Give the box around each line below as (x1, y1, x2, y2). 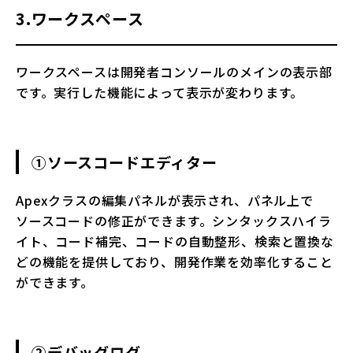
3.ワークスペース (16, 7, 144, 31)
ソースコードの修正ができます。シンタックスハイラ (16, 211, 332, 231)
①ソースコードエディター (32, 151, 217, 173)
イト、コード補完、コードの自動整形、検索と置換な (16, 232, 334, 251)
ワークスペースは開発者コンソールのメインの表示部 (16, 62, 333, 82)
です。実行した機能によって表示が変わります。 (16, 83, 304, 102)
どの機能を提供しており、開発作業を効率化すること (16, 252, 333, 272)
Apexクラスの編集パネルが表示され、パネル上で (16, 191, 314, 210)
